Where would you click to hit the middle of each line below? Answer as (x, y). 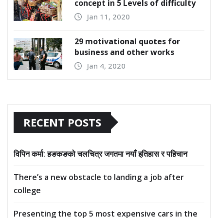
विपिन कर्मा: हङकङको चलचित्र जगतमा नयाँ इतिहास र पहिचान (100, 154)
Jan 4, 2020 (106, 65)
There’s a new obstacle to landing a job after (99, 177)
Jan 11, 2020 (109, 16)
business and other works (124, 52)
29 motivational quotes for (127, 41)
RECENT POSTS (62, 122)
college (27, 190)
